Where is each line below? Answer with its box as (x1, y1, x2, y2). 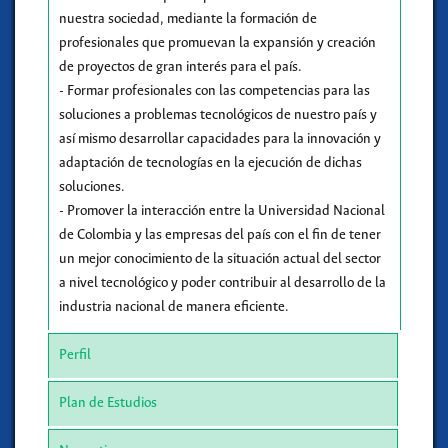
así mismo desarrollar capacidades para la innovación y (58, 131, 381, 147)
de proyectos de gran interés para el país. (58, 59, 302, 75)
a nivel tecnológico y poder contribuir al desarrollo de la (58, 275, 386, 291)
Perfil (58, 347, 91, 363)
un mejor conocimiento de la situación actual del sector (58, 251, 381, 267)
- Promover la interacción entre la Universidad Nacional (58, 203, 385, 219)
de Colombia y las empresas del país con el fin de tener (58, 227, 381, 243)
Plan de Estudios (58, 395, 157, 411)
